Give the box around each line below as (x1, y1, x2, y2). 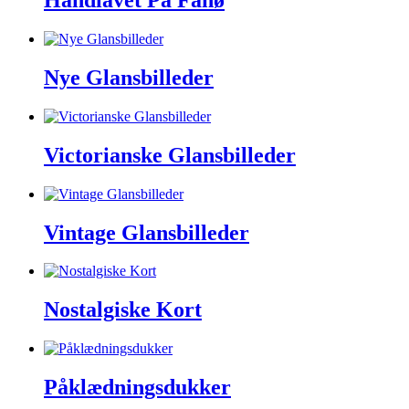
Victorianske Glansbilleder (44, 142, 296, 167)
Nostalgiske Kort (44, 298, 202, 322)
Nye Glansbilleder (44, 65, 214, 89)
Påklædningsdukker (44, 375, 231, 400)
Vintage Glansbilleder (44, 220, 249, 245)
